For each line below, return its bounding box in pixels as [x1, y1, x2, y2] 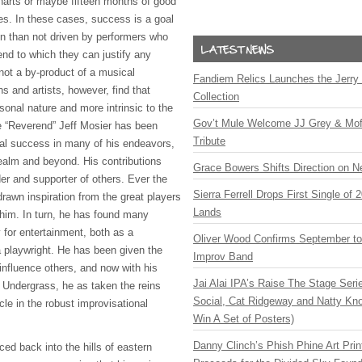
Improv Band [193, 250, 253, 263]
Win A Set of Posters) [193, 313, 294, 325]
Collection [193, 90, 239, 103]
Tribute [193, 135, 225, 147]
